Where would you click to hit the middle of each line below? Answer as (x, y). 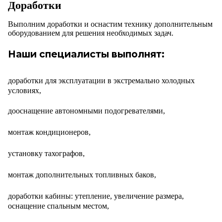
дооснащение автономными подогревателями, (86, 111)
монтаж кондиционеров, (49, 132)
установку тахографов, (46, 154)
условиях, (25, 91)
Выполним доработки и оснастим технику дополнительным (110, 24)
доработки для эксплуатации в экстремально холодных (101, 81)
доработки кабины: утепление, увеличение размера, (96, 196)
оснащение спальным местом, (58, 206)
